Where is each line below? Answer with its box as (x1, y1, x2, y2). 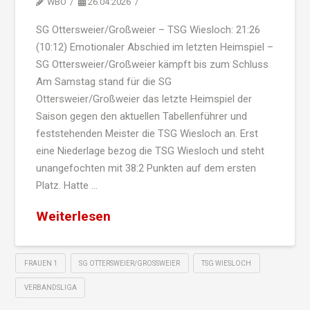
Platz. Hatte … (35, 179, 98, 192)
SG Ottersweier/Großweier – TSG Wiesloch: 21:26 (35, 23, 260, 36)
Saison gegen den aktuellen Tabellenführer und (35, 109, 247, 122)
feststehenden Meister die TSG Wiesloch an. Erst (35, 127, 258, 140)
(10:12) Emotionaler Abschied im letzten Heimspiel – (35, 40, 273, 53)
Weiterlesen (35, 208, 111, 225)
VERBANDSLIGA (24, 284, 77, 292)
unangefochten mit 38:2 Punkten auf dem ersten (35, 161, 256, 174)
